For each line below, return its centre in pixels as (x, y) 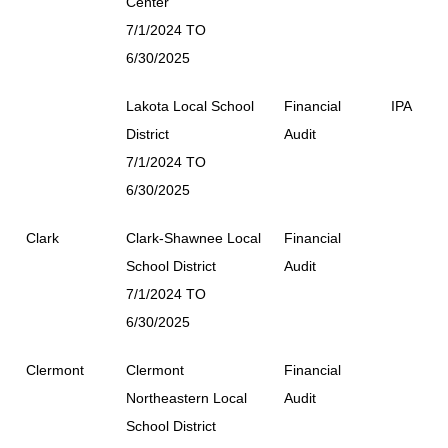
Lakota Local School (190, 105)
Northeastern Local (186, 397)
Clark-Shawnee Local (193, 237)
